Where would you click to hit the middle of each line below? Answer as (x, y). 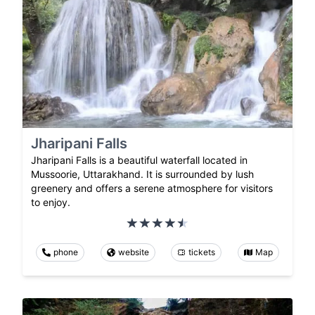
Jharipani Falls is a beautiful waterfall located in (139, 160)
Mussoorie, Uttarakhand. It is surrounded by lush (142, 174)
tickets (202, 252)
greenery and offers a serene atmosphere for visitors (152, 188)
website (133, 252)
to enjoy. (51, 202)
